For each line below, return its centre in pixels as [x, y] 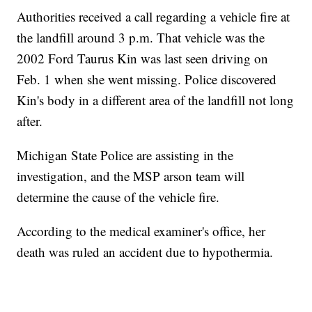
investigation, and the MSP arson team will [131, 176]
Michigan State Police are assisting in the [125, 155]
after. [30, 121]
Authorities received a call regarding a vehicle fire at [154, 17]
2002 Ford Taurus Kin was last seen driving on [143, 58]
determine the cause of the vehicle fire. [118, 197]
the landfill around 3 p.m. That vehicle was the [141, 38]
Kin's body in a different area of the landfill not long [156, 100]
